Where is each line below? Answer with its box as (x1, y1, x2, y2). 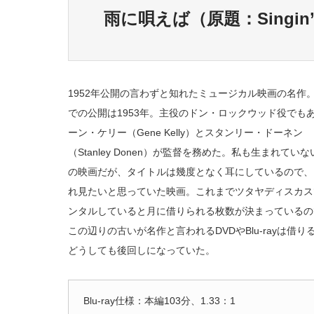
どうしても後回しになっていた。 (68, 245, 215, 256)
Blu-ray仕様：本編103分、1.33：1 (83, 295, 235, 306)
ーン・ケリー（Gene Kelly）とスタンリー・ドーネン (68, 127, 303, 138)
